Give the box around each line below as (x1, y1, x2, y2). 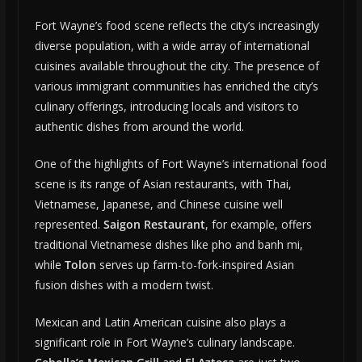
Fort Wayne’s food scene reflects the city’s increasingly (34, 18, 319, 34)
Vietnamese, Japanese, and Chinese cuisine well (34, 196, 283, 213)
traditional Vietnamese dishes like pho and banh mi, (34, 237, 303, 253)
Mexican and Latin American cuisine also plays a (34, 314, 286, 330)
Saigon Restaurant (103, 217, 205, 233)
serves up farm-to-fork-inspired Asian (95, 257, 294, 273)
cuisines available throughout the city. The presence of (34, 58, 319, 74)
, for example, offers (204, 217, 312, 233)
